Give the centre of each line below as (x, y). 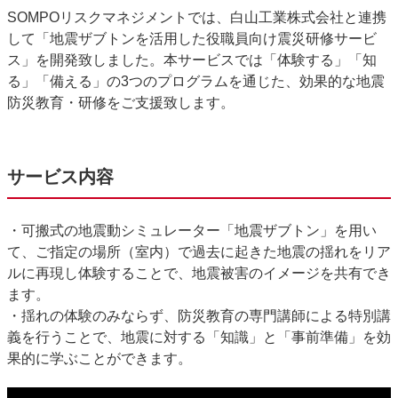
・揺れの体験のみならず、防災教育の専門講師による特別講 (199, 316)
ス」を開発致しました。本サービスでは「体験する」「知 (192, 60)
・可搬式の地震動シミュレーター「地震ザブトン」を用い (192, 231)
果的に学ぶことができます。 (99, 358)
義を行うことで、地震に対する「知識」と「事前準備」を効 (199, 337)
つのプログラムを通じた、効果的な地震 (257, 81)
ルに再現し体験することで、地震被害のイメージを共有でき (199, 273)
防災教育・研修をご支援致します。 (121, 103)
